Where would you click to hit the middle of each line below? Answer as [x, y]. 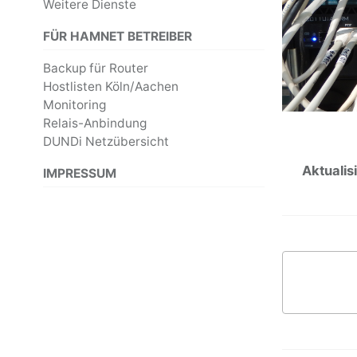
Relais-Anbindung [95, 124]
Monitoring [75, 105]
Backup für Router [96, 69]
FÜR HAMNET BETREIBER [118, 36]
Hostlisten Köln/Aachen [111, 87]
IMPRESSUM [80, 173]
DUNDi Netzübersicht [106, 142]
